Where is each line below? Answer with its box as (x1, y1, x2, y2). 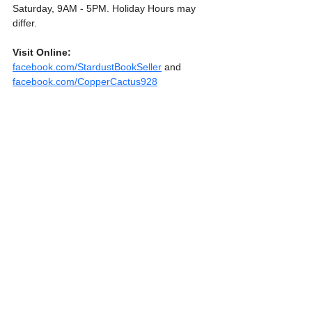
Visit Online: (13, 47, 71, 58)
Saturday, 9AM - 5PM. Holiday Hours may (13, 3, 198, 15)
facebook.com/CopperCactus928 (13, 76, 157, 88)
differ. (13, 17, 37, 29)
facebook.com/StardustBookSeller (13, 61, 162, 73)
